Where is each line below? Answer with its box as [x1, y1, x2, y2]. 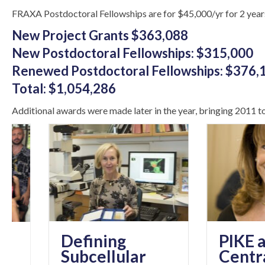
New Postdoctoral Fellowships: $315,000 [12, 45, 253, 62]
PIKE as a [182, 231, 248, 251]
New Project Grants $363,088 [12, 27, 188, 44]
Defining [24, 231, 90, 251]
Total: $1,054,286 [12, 80, 116, 97]
